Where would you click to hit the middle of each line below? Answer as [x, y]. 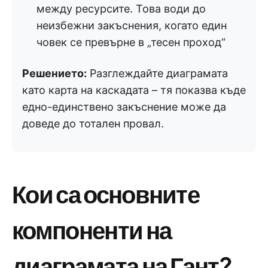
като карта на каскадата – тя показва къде [134, 90]
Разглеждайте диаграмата [157, 74]
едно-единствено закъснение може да [124, 107]
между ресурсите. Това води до [121, 9]
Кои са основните [106, 194]
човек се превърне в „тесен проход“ [131, 42]
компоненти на [92, 230]
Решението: [54, 74]
